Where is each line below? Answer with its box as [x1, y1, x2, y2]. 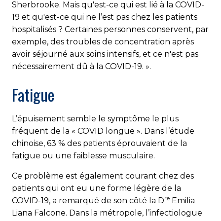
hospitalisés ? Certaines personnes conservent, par [12, 25, 209, 35]
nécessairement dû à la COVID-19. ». [12, 62, 151, 72]
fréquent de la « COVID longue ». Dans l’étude [12, 126, 194, 136]
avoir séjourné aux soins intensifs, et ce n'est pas [12, 49, 198, 59]
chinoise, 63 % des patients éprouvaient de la [12, 139, 187, 148]
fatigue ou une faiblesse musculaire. [12, 151, 155, 161]
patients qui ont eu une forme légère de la [12, 184, 181, 193]
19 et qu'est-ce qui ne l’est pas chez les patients [12, 12, 197, 22]
